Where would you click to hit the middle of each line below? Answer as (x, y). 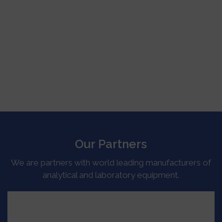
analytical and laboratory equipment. (111, 175)
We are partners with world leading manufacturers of (111, 163)
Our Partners (111, 144)
